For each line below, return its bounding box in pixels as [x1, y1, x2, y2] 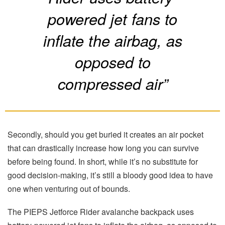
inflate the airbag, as [43, 29, 182, 52]
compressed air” [57, 72, 168, 95]
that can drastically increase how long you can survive [8, 142, 199, 154]
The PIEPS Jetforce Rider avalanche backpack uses [8, 206, 194, 218]
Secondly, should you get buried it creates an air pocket [8, 129, 203, 141]
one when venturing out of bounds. [8, 183, 130, 195]
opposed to [74, 51, 151, 73]
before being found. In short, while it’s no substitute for [8, 156, 198, 168]
